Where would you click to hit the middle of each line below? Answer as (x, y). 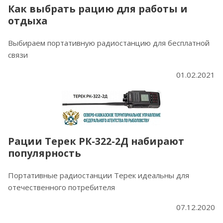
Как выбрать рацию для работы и (98, 9)
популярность (45, 153)
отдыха (28, 21)
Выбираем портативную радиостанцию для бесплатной (109, 43)
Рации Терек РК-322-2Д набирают (96, 141)
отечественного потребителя (61, 187)
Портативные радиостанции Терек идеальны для (99, 175)
